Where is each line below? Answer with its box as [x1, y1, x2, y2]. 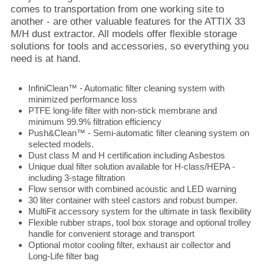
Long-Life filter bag [28, 251, 98, 261]
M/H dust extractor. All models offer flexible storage [11, 28, 237, 39]
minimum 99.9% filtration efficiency [28, 117, 161, 127]
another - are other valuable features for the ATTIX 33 [11, 16, 245, 27]
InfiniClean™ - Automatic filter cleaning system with [28, 83, 225, 93]
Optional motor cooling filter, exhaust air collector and [28, 240, 230, 250]
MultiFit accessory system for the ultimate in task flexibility [28, 206, 252, 216]
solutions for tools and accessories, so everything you [11, 41, 249, 52]
